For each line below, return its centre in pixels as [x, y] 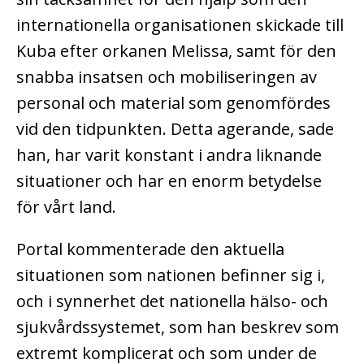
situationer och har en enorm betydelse [169, 181]
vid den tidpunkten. [93, 129]
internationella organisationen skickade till [180, 25]
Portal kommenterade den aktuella [150, 249]
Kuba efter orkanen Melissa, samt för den [176, 51]
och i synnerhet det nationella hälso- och [172, 301]
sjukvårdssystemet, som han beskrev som [178, 327]
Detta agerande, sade [252, 129]
